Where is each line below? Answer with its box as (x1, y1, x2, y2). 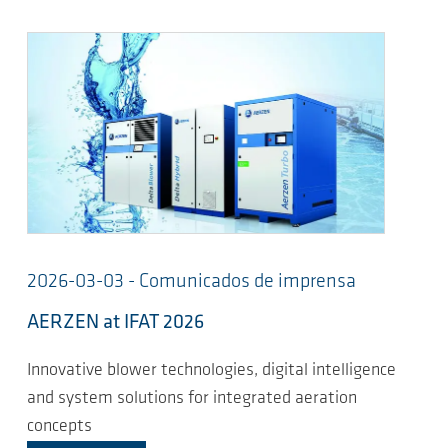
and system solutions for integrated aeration (27, 389, 357, 409)
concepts (27, 417, 92, 437)
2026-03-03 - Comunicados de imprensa (27, 271, 356, 292)
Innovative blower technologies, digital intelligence (27, 361, 396, 381)
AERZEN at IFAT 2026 (27, 312, 204, 333)
